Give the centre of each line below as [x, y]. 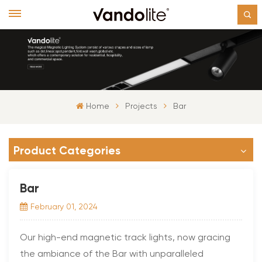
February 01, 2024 [64, 207]
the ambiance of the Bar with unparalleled [112, 254]
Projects [141, 106]
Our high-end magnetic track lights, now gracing [125, 238]
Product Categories [67, 150]
